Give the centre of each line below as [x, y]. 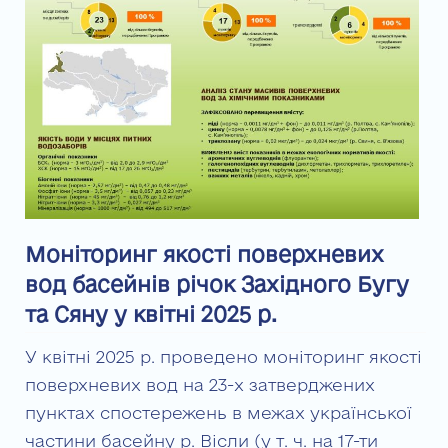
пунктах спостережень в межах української [218, 413]
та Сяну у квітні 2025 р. [151, 314]
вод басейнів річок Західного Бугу [217, 284]
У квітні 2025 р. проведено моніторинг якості [223, 357]
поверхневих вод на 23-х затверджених [200, 385]
